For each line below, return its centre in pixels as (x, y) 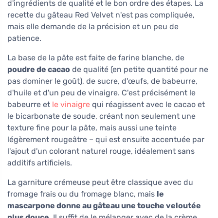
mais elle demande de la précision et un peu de (93, 27)
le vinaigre (71, 105)
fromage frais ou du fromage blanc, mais (82, 194)
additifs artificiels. (40, 163)
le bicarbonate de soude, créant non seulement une (101, 116)
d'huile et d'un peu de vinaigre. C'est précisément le (101, 93)
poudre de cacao (39, 70)
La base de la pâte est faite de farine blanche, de (96, 58)
